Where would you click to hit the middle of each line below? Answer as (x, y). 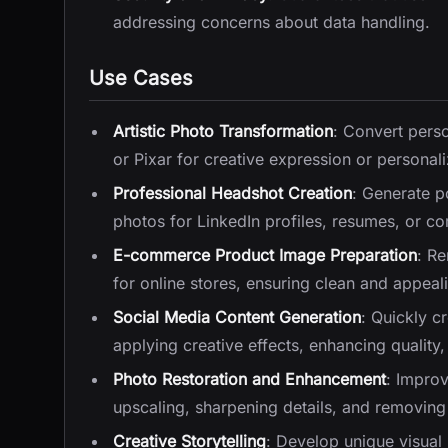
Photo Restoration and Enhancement (249, 379)
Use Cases (141, 78)
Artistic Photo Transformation (223, 131)
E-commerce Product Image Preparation (265, 255)
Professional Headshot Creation (232, 193)
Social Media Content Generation (237, 317)
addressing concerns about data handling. (271, 22)
